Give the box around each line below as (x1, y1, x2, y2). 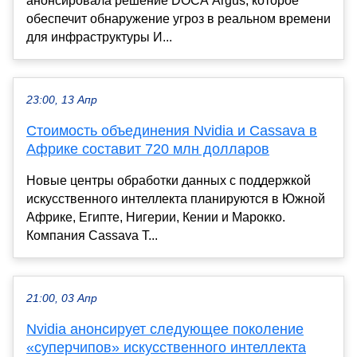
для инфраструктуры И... (26, 29, 172, 44)
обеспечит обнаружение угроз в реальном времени (26, 11, 331, 25)
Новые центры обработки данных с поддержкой (26, 173, 311, 187)
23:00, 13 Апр (26, 93, 97, 106)
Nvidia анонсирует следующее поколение (26, 320, 304, 337)
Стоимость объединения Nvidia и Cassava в (26, 122, 317, 139)
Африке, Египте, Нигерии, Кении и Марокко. (26, 210, 285, 224)
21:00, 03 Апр (26, 292, 97, 304)
